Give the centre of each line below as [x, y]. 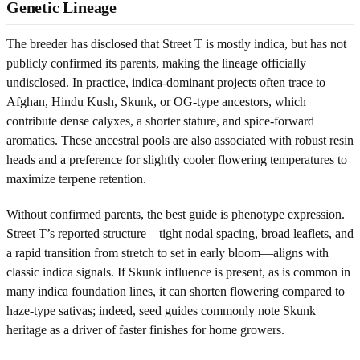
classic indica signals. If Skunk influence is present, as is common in [178, 272]
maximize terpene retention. [76, 178]
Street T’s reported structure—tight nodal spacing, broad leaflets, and [180, 233]
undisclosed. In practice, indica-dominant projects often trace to [166, 82]
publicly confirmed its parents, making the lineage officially [156, 63]
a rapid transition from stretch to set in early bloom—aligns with [168, 252]
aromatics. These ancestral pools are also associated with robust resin [180, 140]
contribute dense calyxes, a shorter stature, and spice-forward [160, 121]
